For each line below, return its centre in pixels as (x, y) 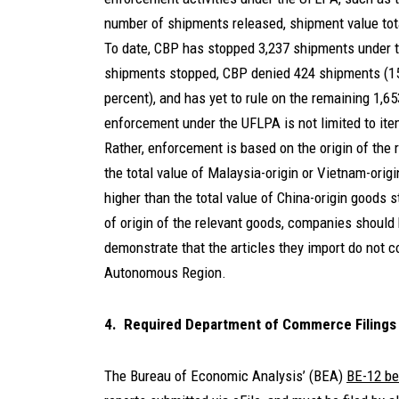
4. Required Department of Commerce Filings (250, 325)
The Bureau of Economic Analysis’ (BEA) (225, 376)
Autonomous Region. (165, 273)
